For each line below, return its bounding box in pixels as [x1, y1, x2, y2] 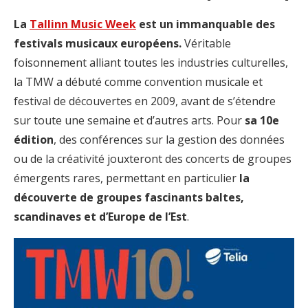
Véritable [181, 36, 231, 52]
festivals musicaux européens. [14, 36, 181, 52]
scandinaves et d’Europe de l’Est [14, 209, 187, 225]
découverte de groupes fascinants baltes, [14, 190, 244, 206]
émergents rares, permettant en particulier [14, 170, 239, 186]
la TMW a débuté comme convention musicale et [14, 74, 263, 90]
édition [14, 132, 54, 148]
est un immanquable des [136, 16, 275, 32]
